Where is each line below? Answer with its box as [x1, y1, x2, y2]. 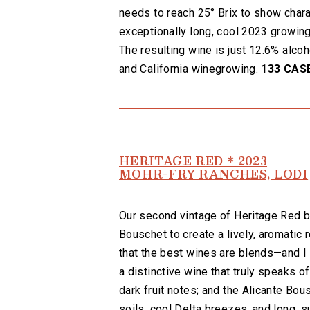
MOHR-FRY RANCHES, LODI [119, 164, 309, 183]
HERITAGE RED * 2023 [119, 151, 268, 170]
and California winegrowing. [119, 62, 262, 75]
